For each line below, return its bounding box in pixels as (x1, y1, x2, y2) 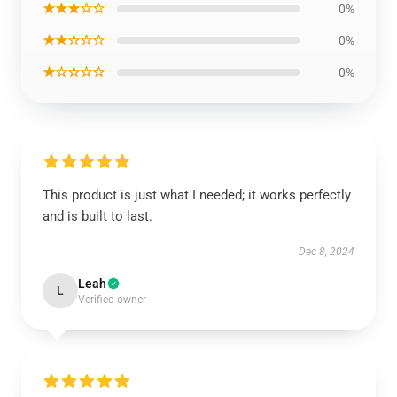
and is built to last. (43, 208, 152, 224)
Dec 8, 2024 (299, 245, 354, 258)
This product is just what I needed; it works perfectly (43, 187, 351, 203)
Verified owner (78, 293, 146, 306)
